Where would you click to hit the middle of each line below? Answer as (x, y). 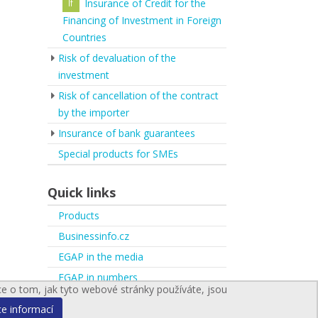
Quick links (82, 192)
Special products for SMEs (118, 154)
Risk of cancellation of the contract (138, 95)
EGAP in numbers (98, 277)
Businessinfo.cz (94, 236)
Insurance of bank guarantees (127, 133)
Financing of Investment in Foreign (142, 20)
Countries (84, 37)
